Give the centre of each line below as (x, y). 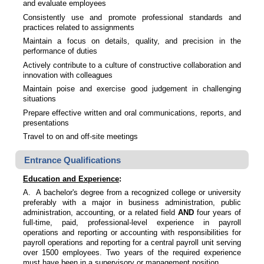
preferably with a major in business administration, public (132, 203)
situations (39, 99)
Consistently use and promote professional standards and (132, 17)
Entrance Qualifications (72, 160)
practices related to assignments (79, 27)
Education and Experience (71, 179)
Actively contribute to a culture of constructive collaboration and (132, 65)
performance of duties (60, 51)
